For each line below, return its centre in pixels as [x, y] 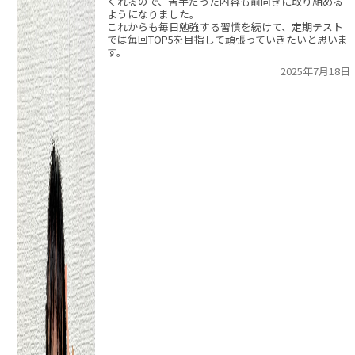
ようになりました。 [153, 14]
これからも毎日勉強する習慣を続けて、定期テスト [225, 27]
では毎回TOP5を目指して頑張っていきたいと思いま [227, 39]
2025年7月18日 [315, 71]
